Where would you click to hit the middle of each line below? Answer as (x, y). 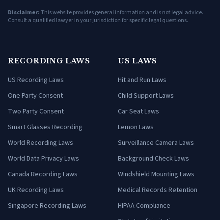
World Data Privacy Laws (43, 159)
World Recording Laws (41, 143)
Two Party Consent (36, 112)
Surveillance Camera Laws (156, 143)
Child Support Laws (146, 96)
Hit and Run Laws (142, 80)
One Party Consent (35, 96)
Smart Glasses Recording (45, 127)
